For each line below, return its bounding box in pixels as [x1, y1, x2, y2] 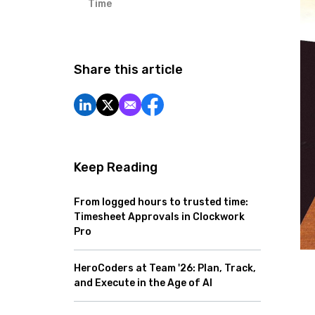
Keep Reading [74, 160, 157, 175]
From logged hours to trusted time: [74, 196, 248, 208]
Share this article [74, 62, 183, 77]
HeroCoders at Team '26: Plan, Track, [74, 262, 256, 274]
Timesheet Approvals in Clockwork [74, 211, 245, 223]
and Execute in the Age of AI [74, 277, 212, 289]
